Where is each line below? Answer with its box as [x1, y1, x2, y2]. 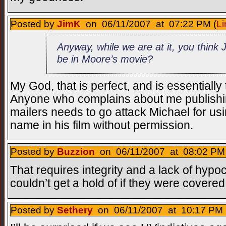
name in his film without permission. [10, 119, 193, 132]
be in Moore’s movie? [57, 53, 153, 65]
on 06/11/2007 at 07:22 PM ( [81, 18, 216, 29]
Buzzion [57, 146, 95, 157]
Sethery [57, 204, 93, 215]
